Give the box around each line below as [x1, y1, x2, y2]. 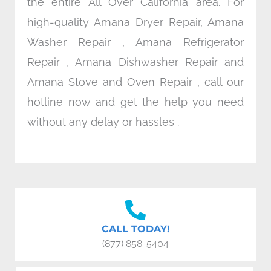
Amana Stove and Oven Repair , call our [27, 76, 244, 89]
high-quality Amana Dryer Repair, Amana [27, 16, 244, 29]
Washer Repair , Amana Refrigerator [27, 36, 244, 49]
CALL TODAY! [101, 223, 170, 235]
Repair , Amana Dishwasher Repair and [27, 56, 244, 69]
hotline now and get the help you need [27, 96, 244, 109]
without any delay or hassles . [27, 116, 179, 129]
